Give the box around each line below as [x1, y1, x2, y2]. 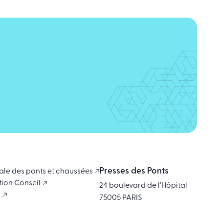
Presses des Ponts [99, 167, 169, 176]
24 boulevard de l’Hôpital [99, 182, 187, 190]
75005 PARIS [99, 194, 142, 202]
